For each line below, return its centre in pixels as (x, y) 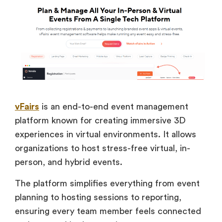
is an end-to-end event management (114, 107)
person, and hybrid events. (72, 162)
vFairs (27, 107)
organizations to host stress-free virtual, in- (103, 148)
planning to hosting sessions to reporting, (98, 197)
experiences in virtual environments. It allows (106, 135)
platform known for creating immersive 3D (100, 121)
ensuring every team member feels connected (108, 211)
